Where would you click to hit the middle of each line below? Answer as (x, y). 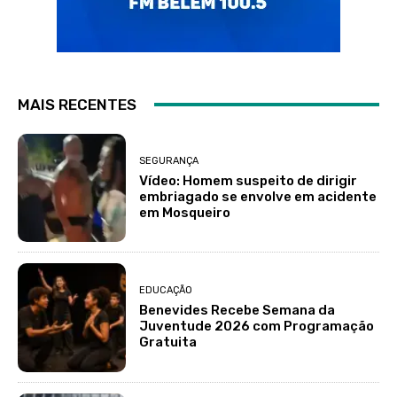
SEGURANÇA (169, 160)
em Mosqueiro (185, 212)
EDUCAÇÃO (166, 290)
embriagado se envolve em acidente (258, 196)
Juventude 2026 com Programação (257, 326)
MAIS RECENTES (77, 104)
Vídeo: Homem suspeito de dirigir (249, 180)
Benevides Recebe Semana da (237, 310)
